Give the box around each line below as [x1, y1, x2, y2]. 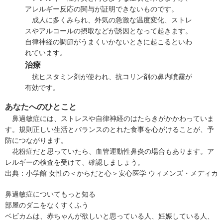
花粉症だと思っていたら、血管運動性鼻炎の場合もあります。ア [5, 147, 214, 155]
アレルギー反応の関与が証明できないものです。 [25, 4, 178, 13]
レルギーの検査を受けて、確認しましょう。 [5, 158, 144, 166]
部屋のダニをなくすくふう [5, 201, 89, 209]
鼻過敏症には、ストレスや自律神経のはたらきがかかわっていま [5, 114, 214, 122]
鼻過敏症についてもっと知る [5, 190, 96, 198]
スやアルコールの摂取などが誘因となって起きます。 [25, 26, 192, 35]
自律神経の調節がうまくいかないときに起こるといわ [25, 37, 192, 46]
